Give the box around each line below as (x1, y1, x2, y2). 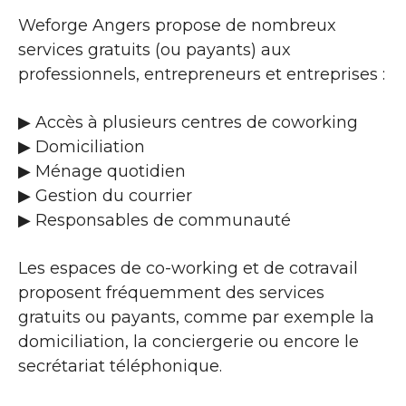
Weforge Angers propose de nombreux (18, 14, 336, 35)
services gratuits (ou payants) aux (18, 39, 291, 60)
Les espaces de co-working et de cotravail (18, 257, 358, 278)
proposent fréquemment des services (18, 282, 324, 303)
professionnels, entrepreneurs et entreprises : (18, 63, 385, 84)
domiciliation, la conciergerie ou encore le (18, 331, 359, 352)
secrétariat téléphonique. (18, 355, 222, 376)
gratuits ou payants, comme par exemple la (18, 306, 374, 327)
